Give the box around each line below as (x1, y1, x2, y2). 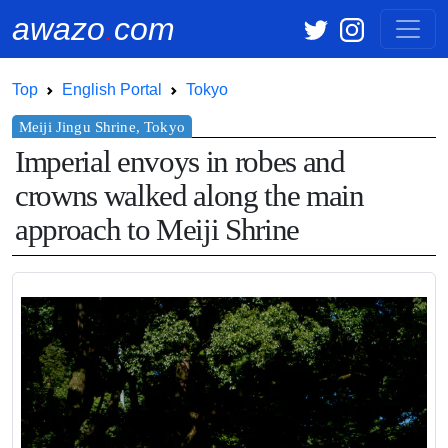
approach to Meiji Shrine (15, 213, 300, 248)
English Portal (62, 81, 162, 98)
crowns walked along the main (15, 179, 364, 214)
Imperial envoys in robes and (15, 145, 345, 180)
